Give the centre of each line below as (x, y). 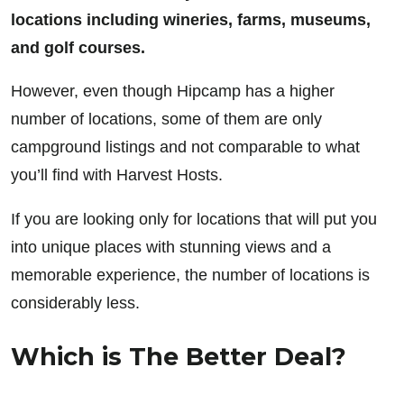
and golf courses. (78, 47)
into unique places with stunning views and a (171, 247)
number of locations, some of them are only (166, 119)
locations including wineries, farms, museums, (191, 19)
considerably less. (75, 303)
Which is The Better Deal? (179, 356)
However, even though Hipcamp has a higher (173, 92)
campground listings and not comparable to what (185, 147)
